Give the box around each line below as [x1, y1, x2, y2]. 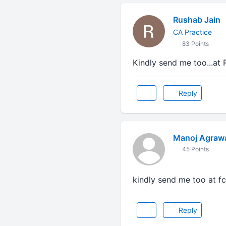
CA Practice [173, 28, 212, 36]
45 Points [180, 145, 209, 153]
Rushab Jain [173, 15, 220, 25]
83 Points [180, 40, 209, 47]
